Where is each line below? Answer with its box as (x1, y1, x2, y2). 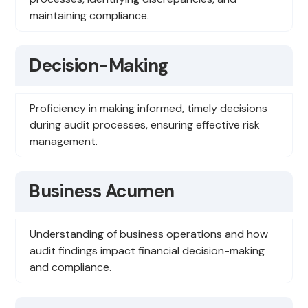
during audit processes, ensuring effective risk (30, 118, 261, 133)
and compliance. (30, 260, 112, 275)
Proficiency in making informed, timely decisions (30, 101, 268, 116)
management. (30, 134, 98, 149)
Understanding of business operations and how (30, 227, 269, 242)
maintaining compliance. (30, 8, 150, 23)
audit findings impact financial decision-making (30, 243, 265, 258)
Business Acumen (29, 179, 175, 203)
